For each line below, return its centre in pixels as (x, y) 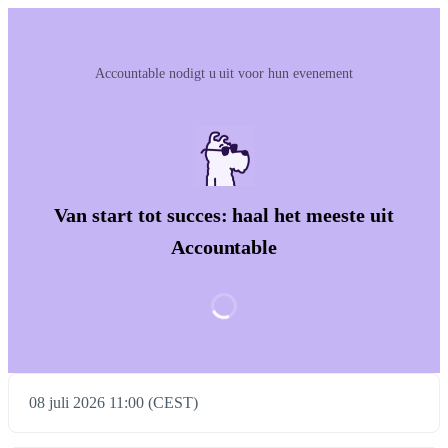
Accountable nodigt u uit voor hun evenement (224, 73)
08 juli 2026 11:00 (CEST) (113, 403)
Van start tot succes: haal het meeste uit (224, 215)
